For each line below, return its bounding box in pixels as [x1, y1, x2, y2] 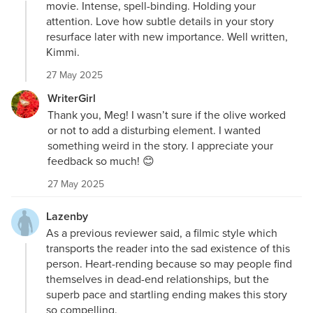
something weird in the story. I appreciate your [48, 137, 273, 153]
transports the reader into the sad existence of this [46, 240, 290, 256]
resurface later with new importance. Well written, [46, 28, 288, 44]
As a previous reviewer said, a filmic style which [46, 224, 277, 240]
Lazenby [46, 208, 88, 224]
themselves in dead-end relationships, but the [46, 270, 269, 286]
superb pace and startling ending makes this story [46, 286, 287, 302]
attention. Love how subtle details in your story [46, 13, 274, 29]
